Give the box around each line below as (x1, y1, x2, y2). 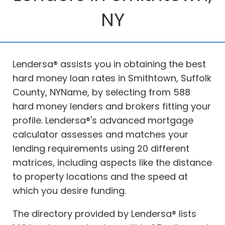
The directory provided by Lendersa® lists (13, 207, 196, 220)
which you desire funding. (13, 184, 126, 197)
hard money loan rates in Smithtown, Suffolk (13, 72, 211, 84)
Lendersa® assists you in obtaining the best (13, 58, 206, 70)
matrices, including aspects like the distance (13, 156, 212, 169)
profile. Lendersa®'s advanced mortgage (13, 114, 193, 127)
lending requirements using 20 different (13, 142, 189, 155)
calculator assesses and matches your (13, 128, 188, 141)
